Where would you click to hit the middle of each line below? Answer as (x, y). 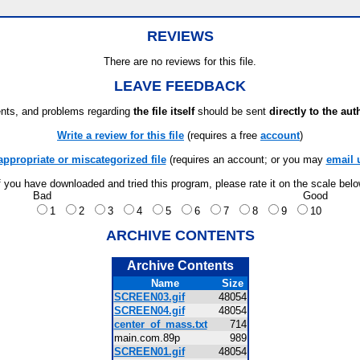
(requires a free (222, 135)
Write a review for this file (121, 135)
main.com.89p (151, 338)
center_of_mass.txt (160, 324)
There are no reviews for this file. (180, 61)
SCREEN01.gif (149, 352)
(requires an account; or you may (246, 160)
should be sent (232, 111)
